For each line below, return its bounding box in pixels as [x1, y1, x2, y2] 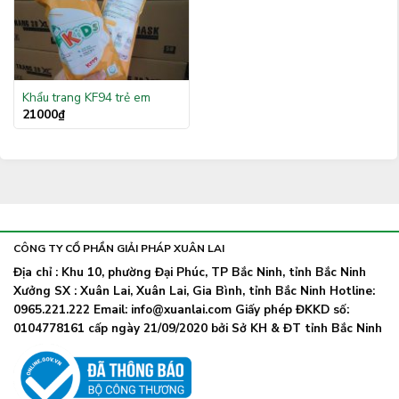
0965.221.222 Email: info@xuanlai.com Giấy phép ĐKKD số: [13, 301, 349, 319]
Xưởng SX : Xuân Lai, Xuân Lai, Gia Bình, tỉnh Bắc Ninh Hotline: [13, 282, 375, 300]
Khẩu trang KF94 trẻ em [21, 89, 151, 107]
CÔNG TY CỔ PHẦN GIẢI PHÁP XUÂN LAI [13, 241, 224, 256]
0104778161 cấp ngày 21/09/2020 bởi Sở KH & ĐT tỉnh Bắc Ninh [13, 320, 382, 338]
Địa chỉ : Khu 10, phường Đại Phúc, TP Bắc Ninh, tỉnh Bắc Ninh [13, 264, 366, 281]
